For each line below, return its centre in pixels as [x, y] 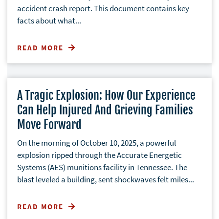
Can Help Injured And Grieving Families [105, 110]
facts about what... [49, 20]
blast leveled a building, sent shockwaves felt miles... [106, 179]
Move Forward [49, 124]
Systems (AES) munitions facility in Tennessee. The [102, 167]
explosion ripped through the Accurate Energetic [99, 155]
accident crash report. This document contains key [103, 8]
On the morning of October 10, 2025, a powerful [97, 142]
